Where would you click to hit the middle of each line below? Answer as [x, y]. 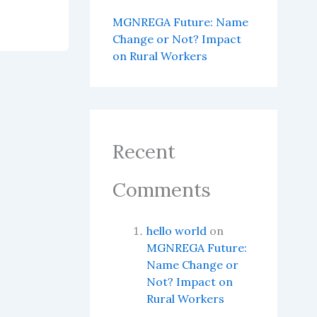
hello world [176, 231]
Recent [144, 152]
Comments [161, 190]
